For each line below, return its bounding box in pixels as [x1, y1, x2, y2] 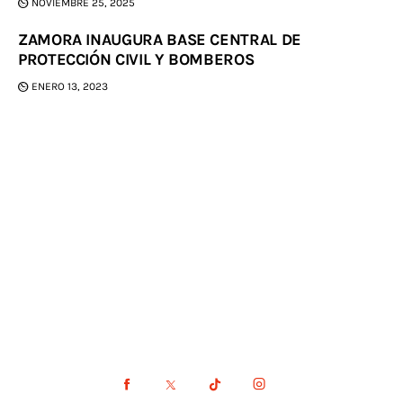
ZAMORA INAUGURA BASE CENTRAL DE [18, 30, 301, 50]
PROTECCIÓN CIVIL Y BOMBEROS [18, 49, 255, 70]
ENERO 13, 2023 [31, 80, 109, 94]
